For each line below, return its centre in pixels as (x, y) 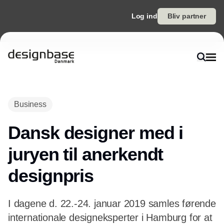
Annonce (112, 90)
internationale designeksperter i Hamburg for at (110, 217)
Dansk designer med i (96, 133)
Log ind (144, 16)
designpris (51, 176)
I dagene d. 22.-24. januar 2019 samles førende (112, 203)
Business (30, 104)
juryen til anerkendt (86, 154)
